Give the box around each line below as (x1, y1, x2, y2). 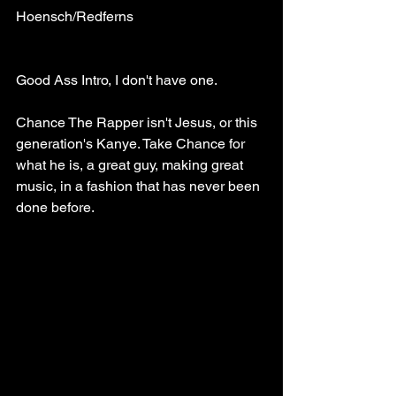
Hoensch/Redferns (16, 7, 133, 25)
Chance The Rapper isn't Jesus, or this (16, 113, 261, 131)
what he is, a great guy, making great (16, 156, 247, 173)
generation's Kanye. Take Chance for (16, 134, 248, 152)
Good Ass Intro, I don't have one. (16, 71, 217, 88)
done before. (16, 198, 97, 216)
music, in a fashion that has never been (16, 177, 263, 194)
